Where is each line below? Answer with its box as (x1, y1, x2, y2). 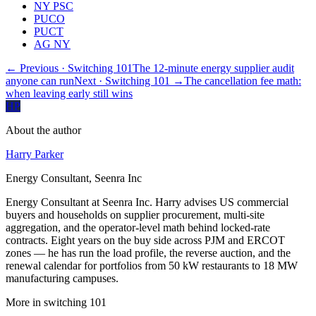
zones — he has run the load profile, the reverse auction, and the (6, 247, 291, 260)
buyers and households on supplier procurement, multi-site (6, 209, 265, 221)
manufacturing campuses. (6, 272, 119, 285)
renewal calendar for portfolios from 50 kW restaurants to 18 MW (6, 260, 298, 272)
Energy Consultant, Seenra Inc (6, 172, 142, 185)
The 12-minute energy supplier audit (133, 62, 294, 75)
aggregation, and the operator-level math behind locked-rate (6, 221, 270, 234)
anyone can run (6, 75, 74, 87)
